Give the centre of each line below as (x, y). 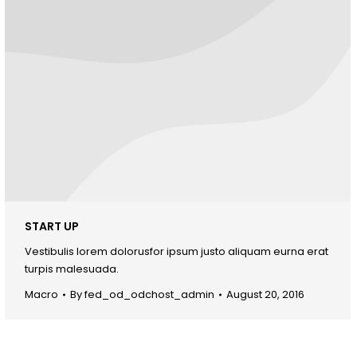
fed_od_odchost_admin (149, 294)
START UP (52, 226)
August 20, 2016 (265, 294)
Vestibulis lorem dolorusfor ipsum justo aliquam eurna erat (177, 251)
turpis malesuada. (72, 269)
